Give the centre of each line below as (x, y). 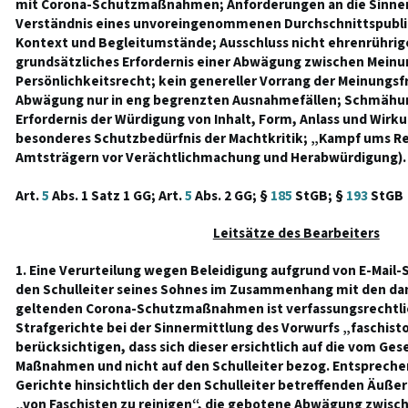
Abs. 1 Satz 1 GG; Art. (117, 196)
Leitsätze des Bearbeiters (296, 233)
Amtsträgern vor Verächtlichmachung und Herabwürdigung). (210, 158)
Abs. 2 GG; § (231, 196)
